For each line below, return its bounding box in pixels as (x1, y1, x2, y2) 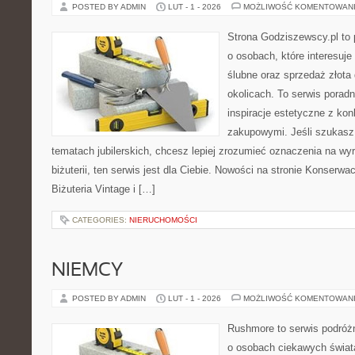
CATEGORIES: (72, 216, 129, 224)
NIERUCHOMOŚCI (129, 216, 197, 224)
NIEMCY (52, 262, 123, 280)
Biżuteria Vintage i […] (52, 183, 155, 195)
